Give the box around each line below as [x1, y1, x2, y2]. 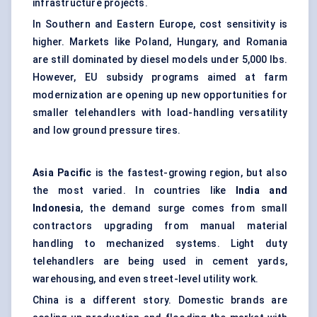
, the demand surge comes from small [80, 202, 287, 214]
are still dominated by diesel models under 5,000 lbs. [33, 54, 287, 66]
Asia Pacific [33, 167, 92, 179]
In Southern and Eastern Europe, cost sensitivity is [33, 18, 287, 30]
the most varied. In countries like [33, 185, 236, 197]
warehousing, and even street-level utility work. [33, 273, 259, 285]
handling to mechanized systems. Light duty [33, 238, 287, 250]
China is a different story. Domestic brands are [33, 294, 287, 306]
